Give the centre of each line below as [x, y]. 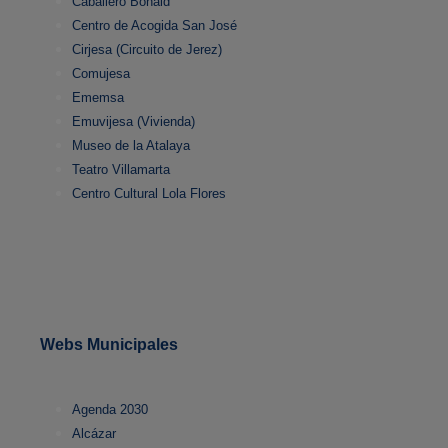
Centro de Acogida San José [154, 26]
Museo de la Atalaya [131, 146]
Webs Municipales [109, 345]
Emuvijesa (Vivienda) [133, 122]
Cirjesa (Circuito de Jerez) [147, 50]
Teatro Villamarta [121, 170]
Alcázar [94, 434]
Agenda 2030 [110, 410]
